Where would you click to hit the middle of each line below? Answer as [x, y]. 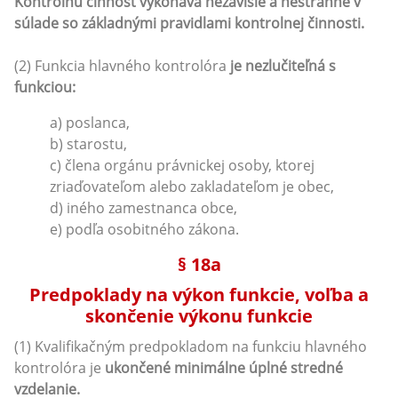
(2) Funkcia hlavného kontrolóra [122, 65]
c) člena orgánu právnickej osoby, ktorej [182, 165]
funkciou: [45, 87]
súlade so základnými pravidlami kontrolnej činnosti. [189, 23]
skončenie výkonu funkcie [199, 315]
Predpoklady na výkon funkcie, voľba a [199, 294]
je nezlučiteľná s [283, 65]
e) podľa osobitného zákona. [144, 229]
